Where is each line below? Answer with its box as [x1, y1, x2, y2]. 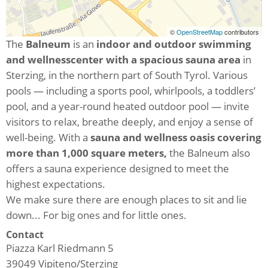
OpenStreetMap [176, 26, 224, 36]
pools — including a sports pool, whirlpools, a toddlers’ [6, 83, 255, 98]
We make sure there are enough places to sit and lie [6, 192, 247, 206]
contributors [224, 26, 259, 36]
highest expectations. [6, 176, 105, 191]
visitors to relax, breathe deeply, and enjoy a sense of [6, 114, 253, 129]
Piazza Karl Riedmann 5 [6, 240, 114, 255]
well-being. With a [6, 130, 90, 144]
